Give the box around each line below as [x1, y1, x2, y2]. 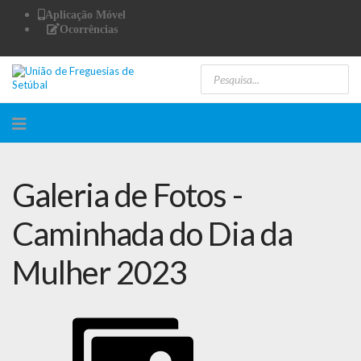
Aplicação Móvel [45, 9, 126, 20]
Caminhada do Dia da [12, 214, 293, 253]
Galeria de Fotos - [12, 176, 243, 214]
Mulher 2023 [12, 253, 187, 292]
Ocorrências [59, 23, 118, 35]
